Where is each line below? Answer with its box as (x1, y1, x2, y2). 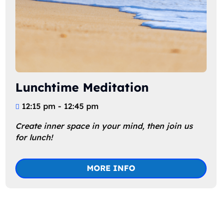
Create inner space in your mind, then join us (15, 120, 196, 131)
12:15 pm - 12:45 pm (22, 101, 99, 111)
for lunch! (15, 132, 53, 142)
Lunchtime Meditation (15, 79, 149, 95)
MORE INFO (87, 163, 135, 173)
